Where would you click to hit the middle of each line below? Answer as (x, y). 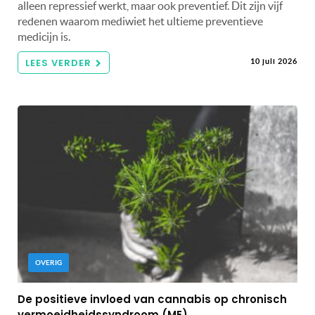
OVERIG (49, 262)
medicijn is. (44, 36)
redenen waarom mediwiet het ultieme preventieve (140, 21)
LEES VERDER (58, 63)
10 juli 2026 (274, 61)
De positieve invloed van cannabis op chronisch (152, 299)
